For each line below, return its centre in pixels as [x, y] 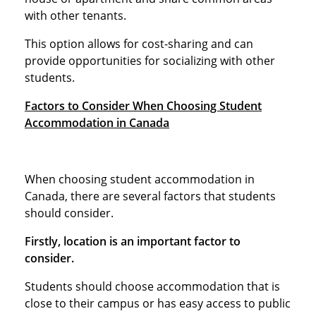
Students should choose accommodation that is [152, 286]
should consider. [69, 213]
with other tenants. [75, 15]
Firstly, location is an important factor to [133, 241]
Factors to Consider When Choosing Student [143, 105]
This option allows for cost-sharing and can [139, 43]
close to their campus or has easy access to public [158, 303]
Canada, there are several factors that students [150, 196]
